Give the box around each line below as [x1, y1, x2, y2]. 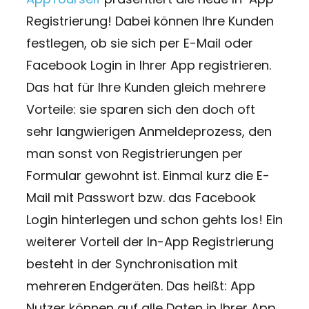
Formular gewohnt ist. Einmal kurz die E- [26, 166, 270, 184]
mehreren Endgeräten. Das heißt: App [26, 277, 255, 295]
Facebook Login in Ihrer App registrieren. [26, 56, 271, 74]
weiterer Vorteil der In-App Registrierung [26, 232, 274, 250]
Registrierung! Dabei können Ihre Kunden [26, 12, 274, 30]
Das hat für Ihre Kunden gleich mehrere [26, 78, 266, 96]
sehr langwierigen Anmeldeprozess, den [26, 122, 272, 140]
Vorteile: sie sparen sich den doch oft [26, 100, 255, 118]
